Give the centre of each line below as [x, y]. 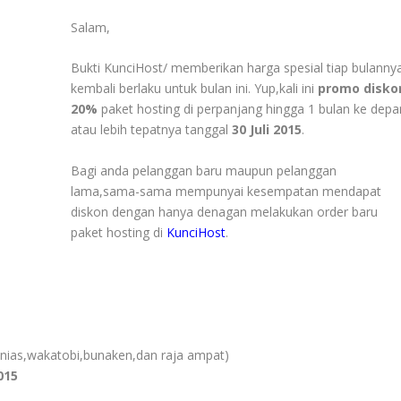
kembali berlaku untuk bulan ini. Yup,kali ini [195, 89]
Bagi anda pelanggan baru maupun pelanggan [204, 170]
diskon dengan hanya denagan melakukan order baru [225, 211]
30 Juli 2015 [267, 130]
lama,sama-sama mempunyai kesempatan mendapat [226, 191]
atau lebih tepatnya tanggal [152, 130]
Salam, [91, 27]
